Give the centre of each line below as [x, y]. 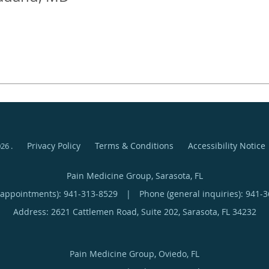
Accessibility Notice [226, 146]
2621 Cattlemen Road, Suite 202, [116, 212]
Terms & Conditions [134, 146]
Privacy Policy [53, 146]
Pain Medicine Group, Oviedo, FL [134, 254]
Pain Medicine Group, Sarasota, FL [134, 176]
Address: [32, 212]
